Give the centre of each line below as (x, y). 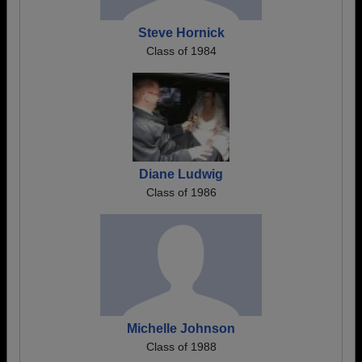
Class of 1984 (181, 51)
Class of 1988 (181, 347)
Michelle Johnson (181, 328)
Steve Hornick (181, 33)
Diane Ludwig (181, 174)
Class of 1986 (181, 192)
